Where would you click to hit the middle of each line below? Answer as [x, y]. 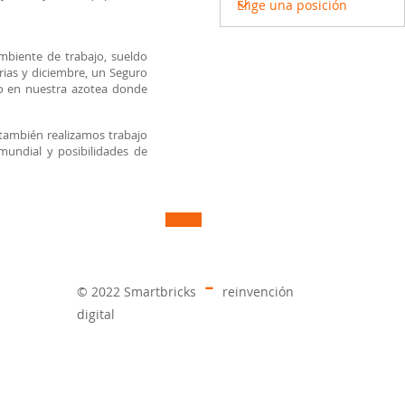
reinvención [258, 292]
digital [96, 314]
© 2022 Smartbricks [137, 292]
